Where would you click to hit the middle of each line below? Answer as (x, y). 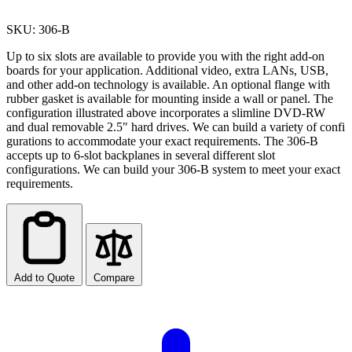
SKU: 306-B (38, 29)
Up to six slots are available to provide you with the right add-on (165, 56)
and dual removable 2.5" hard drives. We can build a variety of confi (176, 126)
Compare (114, 277)
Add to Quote (44, 277)
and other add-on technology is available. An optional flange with (168, 84)
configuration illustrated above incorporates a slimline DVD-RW (166, 112)
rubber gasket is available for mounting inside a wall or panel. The (170, 98)
